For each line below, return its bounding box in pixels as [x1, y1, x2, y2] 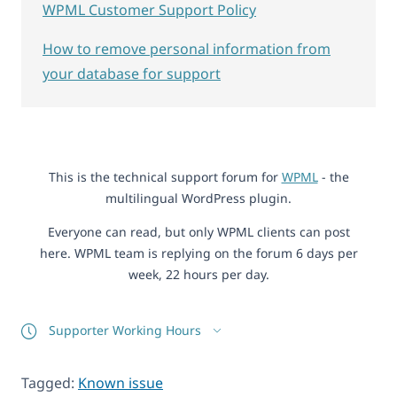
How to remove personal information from [43, 38, 331, 58]
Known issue [78, 373, 163, 393]
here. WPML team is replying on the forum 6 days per [39, 244, 358, 261]
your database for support [43, 63, 221, 83]
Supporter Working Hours [49, 321, 205, 339]
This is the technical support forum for [48, 167, 282, 185]
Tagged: [21, 373, 78, 393]
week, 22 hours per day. [128, 265, 269, 283]
